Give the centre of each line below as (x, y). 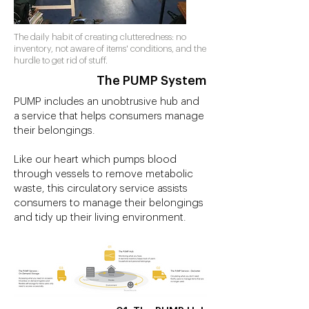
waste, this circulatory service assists (101, 189)
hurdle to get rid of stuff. (61, 60)
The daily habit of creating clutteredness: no (100, 37)
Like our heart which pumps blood (95, 160)
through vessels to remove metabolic (103, 174)
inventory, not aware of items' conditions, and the (110, 49)
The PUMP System (152, 81)
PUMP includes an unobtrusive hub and (107, 102)
